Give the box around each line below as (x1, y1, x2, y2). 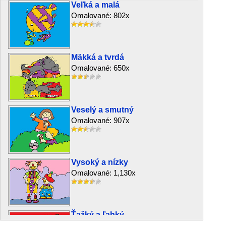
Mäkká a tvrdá (71, 53, 124, 62)
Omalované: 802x (71, 11, 130, 20)
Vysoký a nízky (71, 158, 128, 166)
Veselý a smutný (71, 105, 134, 114)
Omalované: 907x (71, 116, 130, 125)
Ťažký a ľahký (71, 210, 124, 219)
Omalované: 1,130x (71, 168, 136, 177)
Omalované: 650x (71, 64, 130, 72)
